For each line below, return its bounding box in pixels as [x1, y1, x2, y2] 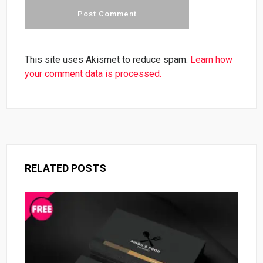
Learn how [190, 54, 233, 66]
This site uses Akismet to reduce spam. [25, 54, 191, 66]
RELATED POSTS [25, 162, 107, 175]
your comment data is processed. [25, 68, 162, 80]
